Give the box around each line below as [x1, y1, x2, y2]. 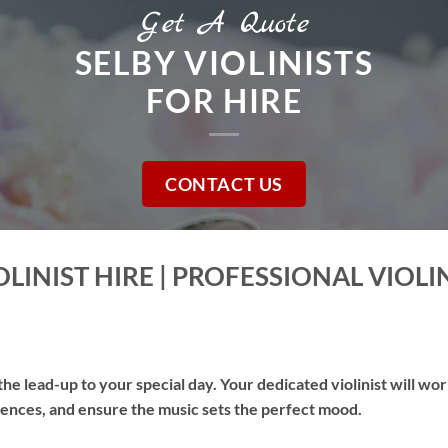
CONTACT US [165, 172, 283, 195]
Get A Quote [139, 3, 309, 44]
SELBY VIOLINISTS [74, 42, 374, 82]
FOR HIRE [145, 80, 303, 120]
